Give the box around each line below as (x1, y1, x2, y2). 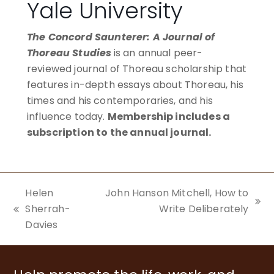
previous (13, 209, 56, 224)
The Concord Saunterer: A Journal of (27, 30, 215, 45)
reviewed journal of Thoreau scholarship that (27, 62, 247, 76)
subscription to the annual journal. (27, 125, 212, 140)
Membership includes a (107, 109, 231, 124)
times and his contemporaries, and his (27, 94, 213, 108)
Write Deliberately (158, 202, 249, 217)
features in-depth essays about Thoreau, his (27, 78, 243, 92)
